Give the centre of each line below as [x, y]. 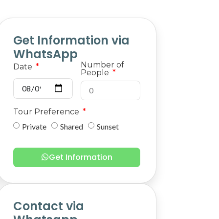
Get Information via [71, 40]
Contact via [48, 206]
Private [34, 126]
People [96, 73]
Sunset [108, 126]
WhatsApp [45, 54]
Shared [71, 126]
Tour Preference [47, 112]
